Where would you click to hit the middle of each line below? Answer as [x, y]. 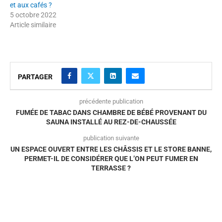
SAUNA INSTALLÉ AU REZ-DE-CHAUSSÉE [111, 122]
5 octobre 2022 [33, 15]
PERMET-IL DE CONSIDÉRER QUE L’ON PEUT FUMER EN [111, 158]
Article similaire [33, 25]
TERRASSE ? [111, 168]
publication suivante [111, 138]
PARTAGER [35, 77]
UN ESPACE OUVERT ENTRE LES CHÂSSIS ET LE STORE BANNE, [111, 149]
